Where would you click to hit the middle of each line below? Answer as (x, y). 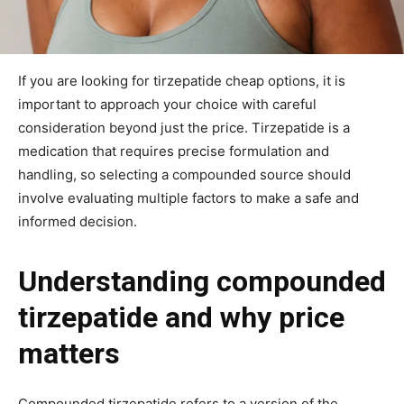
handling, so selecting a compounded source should (184, 174)
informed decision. (78, 221)
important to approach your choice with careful (167, 104)
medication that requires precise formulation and (174, 151)
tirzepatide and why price (181, 317)
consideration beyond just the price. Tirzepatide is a (184, 127)
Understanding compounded (202, 281)
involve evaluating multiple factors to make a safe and (188, 197)
